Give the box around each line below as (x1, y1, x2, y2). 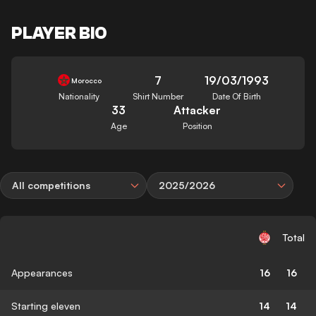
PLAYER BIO (11, 23, 107, 43)
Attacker (174, 102, 221, 117)
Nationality (59, 90, 100, 102)
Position (182, 120, 212, 131)
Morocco (71, 75, 102, 85)
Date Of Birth (212, 90, 262, 102)
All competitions (12, 178, 90, 191)
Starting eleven (11, 299, 80, 312)
